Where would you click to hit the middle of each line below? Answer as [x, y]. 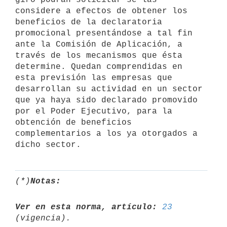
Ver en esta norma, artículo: [86, 207]
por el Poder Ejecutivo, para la [94, 111]
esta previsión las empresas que [94, 78]
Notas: [46, 181]
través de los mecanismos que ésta [99, 55]
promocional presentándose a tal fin [104, 33]
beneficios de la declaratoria [89, 22]
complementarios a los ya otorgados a [106, 134]
